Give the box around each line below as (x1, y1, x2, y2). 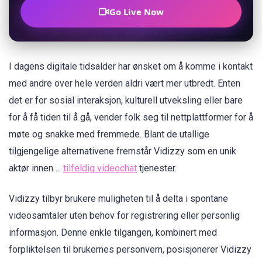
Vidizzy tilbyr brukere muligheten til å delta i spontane (9, 193, 228, 205)
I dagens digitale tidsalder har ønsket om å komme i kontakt (9, 61, 253, 72)
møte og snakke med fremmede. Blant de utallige (9, 129, 209, 140)
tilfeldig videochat (63, 163, 137, 174)
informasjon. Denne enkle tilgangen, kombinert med (9, 227, 217, 239)
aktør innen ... (9, 163, 63, 174)
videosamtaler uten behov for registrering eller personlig (9, 210, 240, 222)
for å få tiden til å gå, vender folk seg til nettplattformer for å (9, 112, 253, 123)
